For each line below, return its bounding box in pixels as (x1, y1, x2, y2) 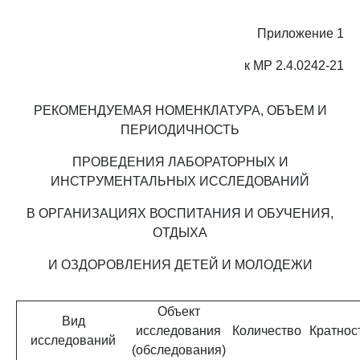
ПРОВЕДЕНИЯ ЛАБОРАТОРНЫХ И (72, 155, 288, 169)
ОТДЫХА (153, 226, 207, 239)
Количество (231, 324, 301, 337)
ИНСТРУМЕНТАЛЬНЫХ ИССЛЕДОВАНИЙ (51, 174, 309, 188)
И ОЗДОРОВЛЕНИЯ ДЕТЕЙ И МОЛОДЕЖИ (47, 258, 313, 272)
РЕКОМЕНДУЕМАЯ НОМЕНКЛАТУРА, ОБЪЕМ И (33, 104, 327, 117)
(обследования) (131, 343, 226, 357)
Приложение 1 (257, 27, 344, 40)
